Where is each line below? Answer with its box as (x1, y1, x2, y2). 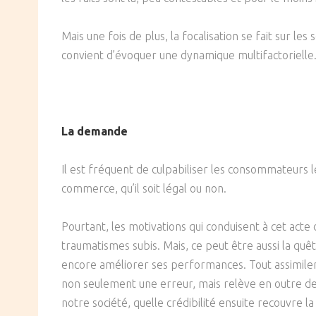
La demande (61, 125, 128, 138)
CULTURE (92, 39, 140, 55)
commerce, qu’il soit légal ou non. (61, 182, 226, 195)
